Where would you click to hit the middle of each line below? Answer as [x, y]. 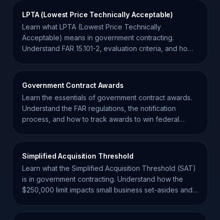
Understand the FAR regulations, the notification [99, 108]
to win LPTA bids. [50, 59]
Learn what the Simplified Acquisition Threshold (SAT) [109, 168]
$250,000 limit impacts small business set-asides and [107, 190]
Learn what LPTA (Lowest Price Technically [92, 27]
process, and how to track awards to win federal [101, 119]
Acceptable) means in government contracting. [98, 38]
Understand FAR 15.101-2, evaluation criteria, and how [108, 48]
